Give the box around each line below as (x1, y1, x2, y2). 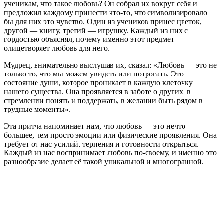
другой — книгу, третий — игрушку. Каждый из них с (4, 26, 188, 35)
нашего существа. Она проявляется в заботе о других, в (4, 87, 191, 96)
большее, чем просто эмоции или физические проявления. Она (4, 130, 217, 139)
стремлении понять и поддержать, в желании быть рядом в (4, 96, 203, 105)
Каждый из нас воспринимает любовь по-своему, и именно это (4, 148, 217, 157)
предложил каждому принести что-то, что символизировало (4, 8, 207, 17)
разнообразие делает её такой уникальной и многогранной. (4, 157, 204, 166)
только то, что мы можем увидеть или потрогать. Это (4, 69, 184, 78)
